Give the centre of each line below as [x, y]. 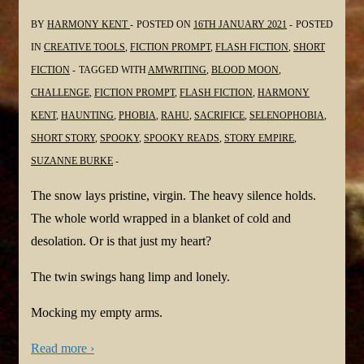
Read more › [63, 349]
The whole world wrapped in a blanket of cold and [161, 219]
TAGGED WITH [113, 70]
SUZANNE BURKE [72, 161]
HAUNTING [87, 116]
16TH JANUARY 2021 [240, 25]
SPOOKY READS [182, 139]
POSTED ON [165, 25]
